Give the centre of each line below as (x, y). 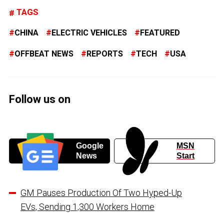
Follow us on (40, 99)
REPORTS (105, 53)
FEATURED (160, 32)
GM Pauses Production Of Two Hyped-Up (101, 192)
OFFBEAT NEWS (44, 53)
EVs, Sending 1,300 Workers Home (87, 206)
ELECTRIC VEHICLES (89, 32)
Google (89, 145)
